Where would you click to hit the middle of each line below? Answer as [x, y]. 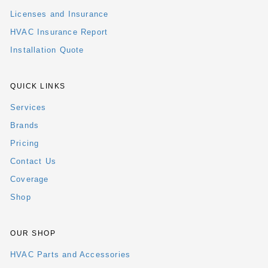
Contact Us [33, 162]
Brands [25, 126]
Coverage [30, 179]
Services [28, 108]
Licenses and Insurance [60, 14]
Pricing [25, 144]
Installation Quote [47, 50]
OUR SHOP [33, 234]
